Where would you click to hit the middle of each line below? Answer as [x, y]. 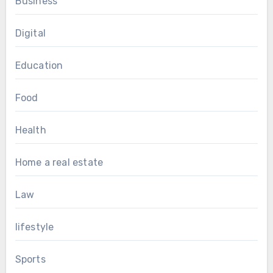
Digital [30, 34]
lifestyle [34, 227]
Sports [30, 260]
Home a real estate [59, 163]
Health [30, 130]
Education [39, 66]
